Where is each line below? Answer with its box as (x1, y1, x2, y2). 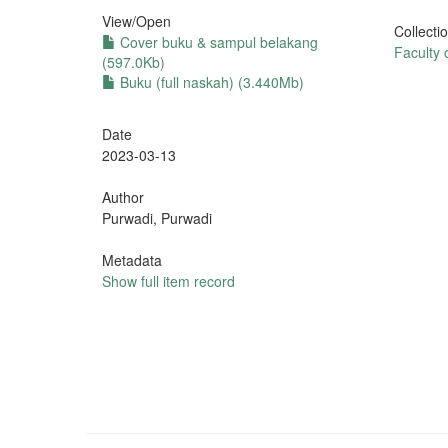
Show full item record (102, 271, 235, 291)
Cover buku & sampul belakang (116, 32, 318, 52)
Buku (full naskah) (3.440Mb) (116, 72, 304, 92)
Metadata (102, 250, 162, 270)
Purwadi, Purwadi (102, 208, 212, 228)
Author (102, 187, 144, 207)
